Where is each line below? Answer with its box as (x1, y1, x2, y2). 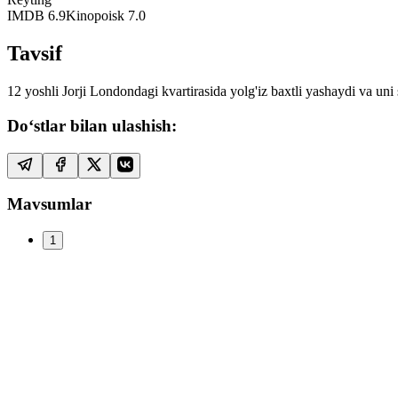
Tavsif (7, 42, 62, 66)
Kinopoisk (66, 8, 124, 24)
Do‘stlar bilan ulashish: (7, 115, 177, 135)
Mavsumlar (7, 195, 92, 214)
